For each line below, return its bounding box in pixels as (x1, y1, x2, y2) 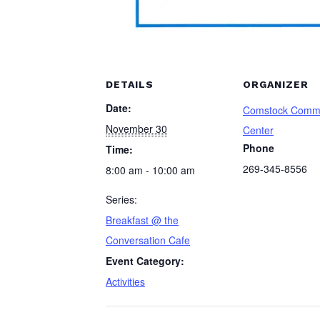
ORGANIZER (243, 79, 309, 90)
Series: (106, 192, 137, 206)
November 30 (106, 121, 167, 136)
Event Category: (106, 254, 184, 268)
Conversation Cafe (106, 233, 190, 247)
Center (243, 123, 274, 137)
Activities (106, 274, 145, 289)
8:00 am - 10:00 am (106, 163, 195, 177)
